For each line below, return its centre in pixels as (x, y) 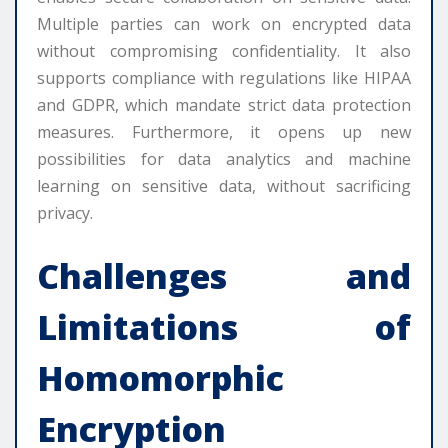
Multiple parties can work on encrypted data (224, 24)
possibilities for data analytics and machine (224, 159)
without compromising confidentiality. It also (224, 51)
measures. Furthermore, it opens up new (224, 132)
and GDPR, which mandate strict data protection (224, 105)
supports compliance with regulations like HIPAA (224, 78)
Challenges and (224, 276)
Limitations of (224, 327)
